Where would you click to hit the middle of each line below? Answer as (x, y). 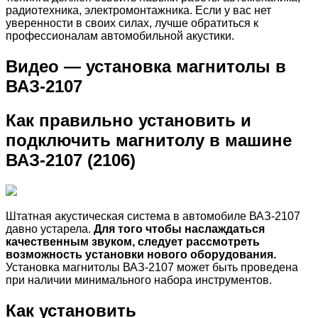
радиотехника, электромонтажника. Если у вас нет (138, 10)
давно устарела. (50, 229)
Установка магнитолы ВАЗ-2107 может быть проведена (152, 267)
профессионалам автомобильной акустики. (120, 35)
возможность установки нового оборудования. (141, 254)
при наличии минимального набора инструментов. (139, 280)
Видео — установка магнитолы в (146, 66)
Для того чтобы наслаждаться (179, 229)
